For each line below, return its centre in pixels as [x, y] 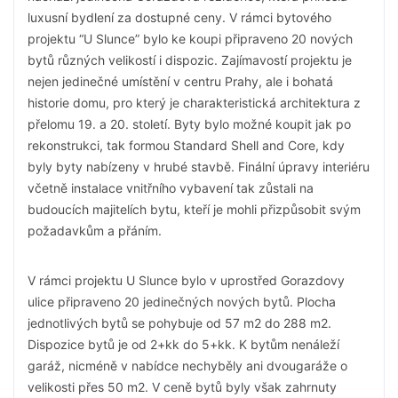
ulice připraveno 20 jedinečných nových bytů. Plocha [182, 302]
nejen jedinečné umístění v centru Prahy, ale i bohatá [180, 81]
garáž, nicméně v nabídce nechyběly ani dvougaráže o [187, 366]
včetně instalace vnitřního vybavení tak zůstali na [171, 188]
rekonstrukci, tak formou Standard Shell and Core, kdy [186, 145]
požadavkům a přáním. [95, 231]
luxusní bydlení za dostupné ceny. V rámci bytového [179, 17]
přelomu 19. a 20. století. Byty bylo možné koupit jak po [189, 124]
